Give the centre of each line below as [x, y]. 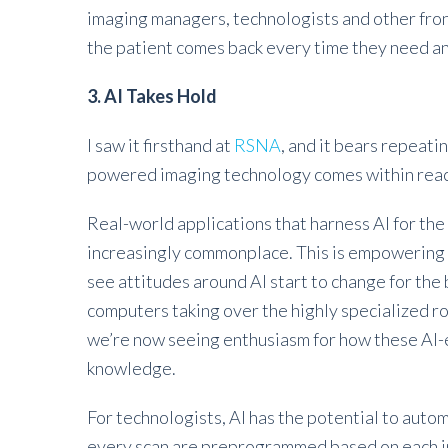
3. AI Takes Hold [152, 96]
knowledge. [131, 368]
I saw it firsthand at [160, 145]
